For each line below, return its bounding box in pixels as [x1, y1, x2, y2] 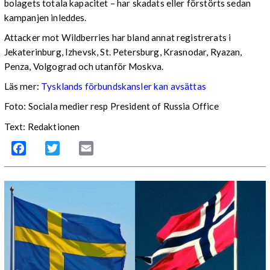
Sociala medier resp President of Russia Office [28, 101, 219, 112]
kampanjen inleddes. [4, 11, 87, 23]
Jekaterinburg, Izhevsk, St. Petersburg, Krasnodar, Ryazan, [4, 46, 242, 57]
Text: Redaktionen [4, 121, 80, 132]
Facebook [25, 142, 68, 154]
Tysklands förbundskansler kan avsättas [41, 81, 206, 92]
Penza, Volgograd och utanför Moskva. [4, 61, 164, 72]
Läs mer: [4, 81, 42, 92]
